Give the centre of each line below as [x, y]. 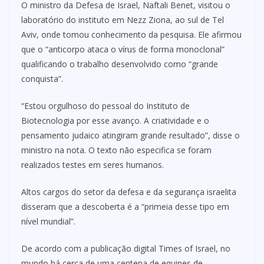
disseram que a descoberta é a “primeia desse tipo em [125, 206]
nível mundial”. [48, 221]
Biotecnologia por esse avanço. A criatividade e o [115, 120]
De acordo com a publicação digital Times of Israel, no [126, 248]
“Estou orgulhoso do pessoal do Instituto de [105, 105]
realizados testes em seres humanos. [93, 164]
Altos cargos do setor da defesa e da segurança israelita [129, 192]
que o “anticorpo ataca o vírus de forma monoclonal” [123, 49]
